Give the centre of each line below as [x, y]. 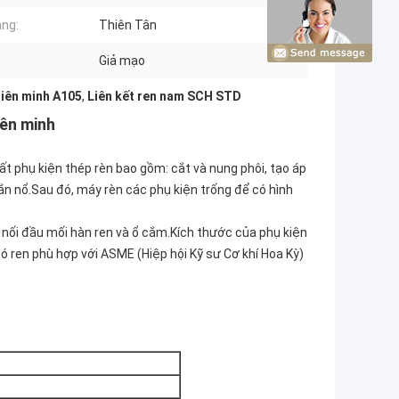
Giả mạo [122, 61]
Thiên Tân [128, 25]
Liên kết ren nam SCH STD [164, 97]
